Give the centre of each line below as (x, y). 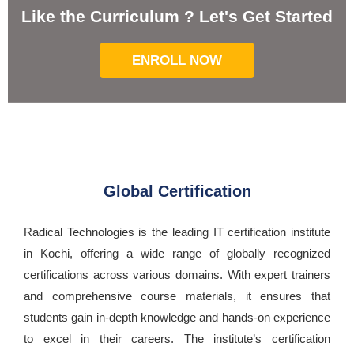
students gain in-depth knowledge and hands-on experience (177, 318)
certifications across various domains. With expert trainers (177, 275)
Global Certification (177, 192)
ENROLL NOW (177, 61)
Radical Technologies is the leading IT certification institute (177, 232)
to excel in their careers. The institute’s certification (177, 339)
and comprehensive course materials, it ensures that (177, 296)
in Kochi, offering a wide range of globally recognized (177, 254)
